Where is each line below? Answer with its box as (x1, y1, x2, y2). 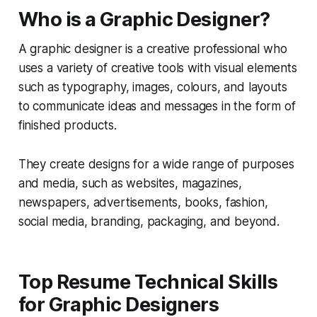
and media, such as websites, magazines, (18, 175, 243, 190)
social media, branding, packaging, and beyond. (18, 214, 279, 229)
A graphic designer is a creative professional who (18, 41, 287, 56)
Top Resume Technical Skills (18, 270, 278, 294)
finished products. (18, 117, 117, 132)
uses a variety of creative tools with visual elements (18, 60, 297, 75)
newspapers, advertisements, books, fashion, (18, 195, 268, 209)
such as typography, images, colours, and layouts (18, 79, 287, 94)
